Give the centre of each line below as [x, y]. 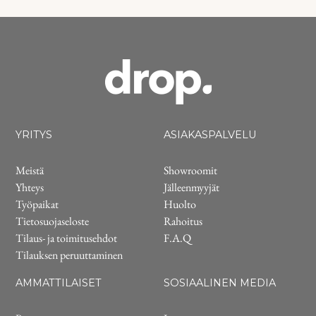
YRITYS [34, 135]
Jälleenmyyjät [192, 187]
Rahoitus [183, 221]
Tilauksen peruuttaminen [69, 255]
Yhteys [30, 187]
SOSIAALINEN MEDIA [220, 283]
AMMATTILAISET [59, 283]
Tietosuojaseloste [53, 221]
